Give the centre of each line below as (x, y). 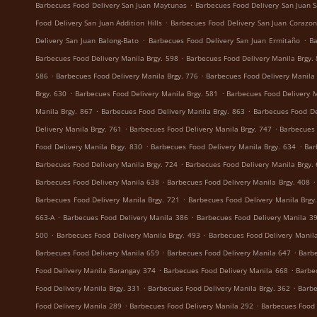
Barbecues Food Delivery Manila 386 (125, 217)
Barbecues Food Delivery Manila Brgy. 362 (219, 288)
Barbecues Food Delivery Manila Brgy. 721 (108, 200)
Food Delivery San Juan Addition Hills (99, 23)
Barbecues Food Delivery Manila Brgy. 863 (173, 111)
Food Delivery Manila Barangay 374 (96, 270)
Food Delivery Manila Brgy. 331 (88, 288)
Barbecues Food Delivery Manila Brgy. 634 (223, 146)
